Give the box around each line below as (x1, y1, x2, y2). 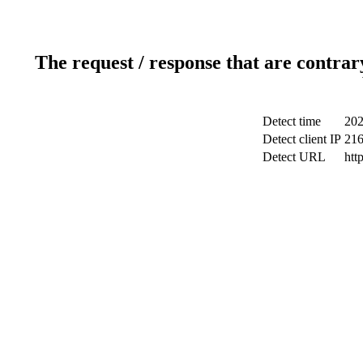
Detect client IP (262, 131, 341, 146)
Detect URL (262, 149, 326, 164)
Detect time (262, 113, 321, 128)
